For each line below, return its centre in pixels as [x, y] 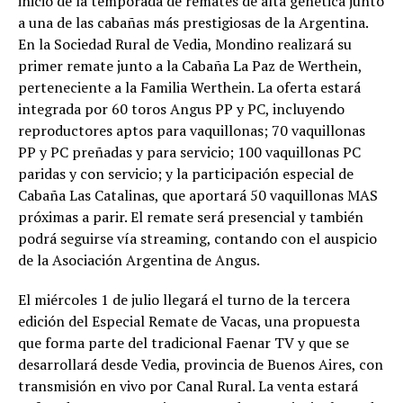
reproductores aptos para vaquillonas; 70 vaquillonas [192, 131]
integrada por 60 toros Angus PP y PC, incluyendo [181, 109]
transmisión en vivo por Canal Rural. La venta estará [188, 386]
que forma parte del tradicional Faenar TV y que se [184, 343]
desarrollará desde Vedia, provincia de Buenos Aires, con [201, 365]
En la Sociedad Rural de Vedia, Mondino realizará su [185, 45]
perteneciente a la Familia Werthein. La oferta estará [189, 88]
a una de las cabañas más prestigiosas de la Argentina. [193, 23]
